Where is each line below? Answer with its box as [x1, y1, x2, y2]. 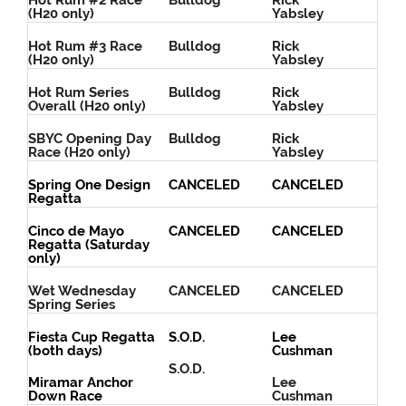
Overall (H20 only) [28, 98, 147, 115]
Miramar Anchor [28, 374, 134, 391]
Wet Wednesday [28, 283, 137, 300]
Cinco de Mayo [28, 223, 125, 240]
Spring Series [28, 296, 116, 314]
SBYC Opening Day [28, 130, 152, 148]
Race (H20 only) [28, 144, 131, 161]
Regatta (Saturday [28, 237, 150, 254]
